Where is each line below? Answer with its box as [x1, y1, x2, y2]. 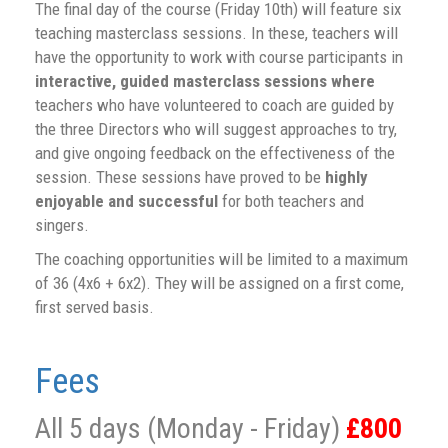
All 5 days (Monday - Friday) [35, 412, 346, 446]
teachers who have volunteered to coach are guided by [35, 95, 394, 116]
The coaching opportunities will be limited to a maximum [35, 249, 408, 270]
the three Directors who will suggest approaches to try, [35, 119, 397, 140]
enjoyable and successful [35, 191, 218, 212]
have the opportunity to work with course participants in [35, 47, 403, 68]
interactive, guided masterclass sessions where [35, 71, 375, 92]
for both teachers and [218, 191, 364, 212]
